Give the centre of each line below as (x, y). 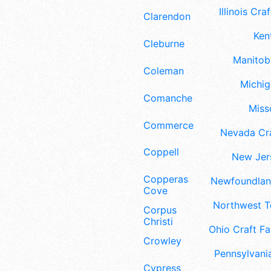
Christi (158, 222)
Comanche (168, 98)
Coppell (161, 152)
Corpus (160, 210)
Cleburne (164, 44)
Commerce (168, 125)
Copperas (166, 179)
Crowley (162, 240)
